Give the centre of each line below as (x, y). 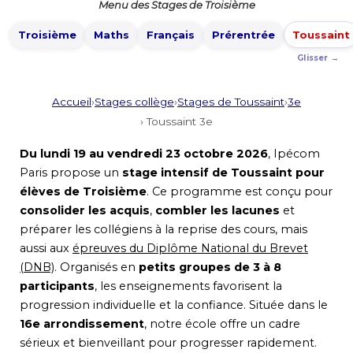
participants (57, 286)
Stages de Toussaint (231, 102)
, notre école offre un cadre (222, 324)
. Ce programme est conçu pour (240, 192)
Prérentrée (243, 34)
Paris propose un (71, 173)
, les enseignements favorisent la (188, 286)
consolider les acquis (85, 211)
